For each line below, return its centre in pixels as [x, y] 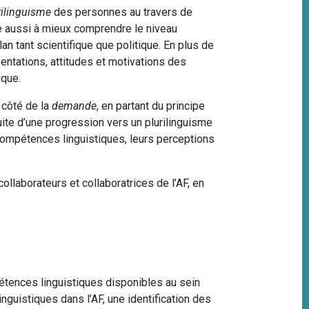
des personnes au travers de [123, 12]
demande [74, 106]
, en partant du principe [151, 106]
